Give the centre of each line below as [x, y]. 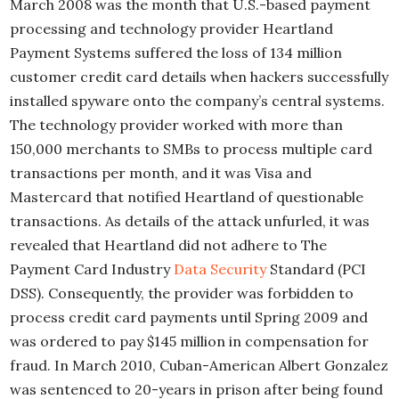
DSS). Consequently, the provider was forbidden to [182, 293]
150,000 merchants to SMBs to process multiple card [191, 149]
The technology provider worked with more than [176, 125]
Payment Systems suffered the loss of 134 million [176, 53]
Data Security [220, 269]
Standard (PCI [316, 269]
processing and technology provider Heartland [171, 28]
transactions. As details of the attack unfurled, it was [190, 221]
